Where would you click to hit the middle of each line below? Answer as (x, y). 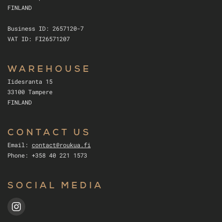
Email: (20, 145)
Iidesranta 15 (30, 82)
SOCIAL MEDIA (55, 187)
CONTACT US (49, 134)
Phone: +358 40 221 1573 (47, 155)
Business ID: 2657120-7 (46, 28)
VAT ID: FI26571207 (39, 39)
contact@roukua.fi (61, 145)
